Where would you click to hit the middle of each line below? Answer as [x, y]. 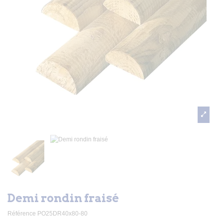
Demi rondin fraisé [63, 198]
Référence [22, 214]
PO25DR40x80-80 [62, 214]
